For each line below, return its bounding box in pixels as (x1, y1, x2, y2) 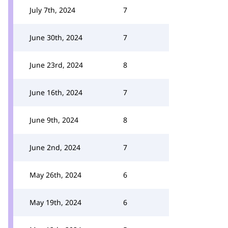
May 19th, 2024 (30, 197, 81, 207)
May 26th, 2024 (30, 170, 81, 180)
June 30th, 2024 (30, 33, 82, 42)
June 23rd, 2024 (30, 60, 83, 70)
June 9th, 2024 (30, 115, 78, 125)
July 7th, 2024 (30, 5, 75, 15)
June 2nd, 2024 (30, 142, 80, 152)
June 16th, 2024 (30, 88, 82, 97)
